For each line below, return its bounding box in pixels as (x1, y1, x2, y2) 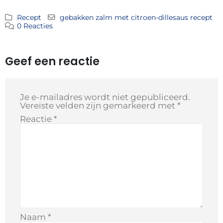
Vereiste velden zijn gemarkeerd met (20, 101, 177, 111)
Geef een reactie (5, 53, 100, 70)
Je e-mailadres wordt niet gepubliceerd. (20, 92, 190, 103)
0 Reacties (17, 21, 53, 31)
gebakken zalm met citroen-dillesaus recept (59, 13, 213, 22)
